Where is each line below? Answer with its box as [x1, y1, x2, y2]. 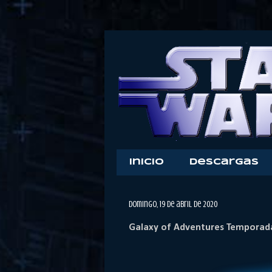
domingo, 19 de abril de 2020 [129, 200, 217, 209]
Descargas [189, 158, 259, 166]
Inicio [129, 158, 164, 166]
